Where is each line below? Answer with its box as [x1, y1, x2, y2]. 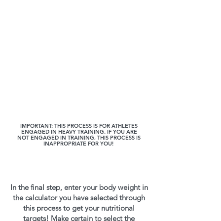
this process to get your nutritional [23, 203, 135, 213]
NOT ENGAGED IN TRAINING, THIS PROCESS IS [17, 134, 141, 141]
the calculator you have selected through [13, 193, 145, 202]
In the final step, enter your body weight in [10, 183, 148, 192]
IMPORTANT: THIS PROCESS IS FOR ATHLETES [20, 122, 138, 129]
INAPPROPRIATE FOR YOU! [43, 140, 115, 147]
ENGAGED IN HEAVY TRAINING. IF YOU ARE [21, 128, 137, 135]
